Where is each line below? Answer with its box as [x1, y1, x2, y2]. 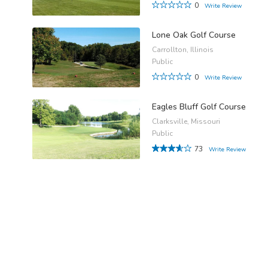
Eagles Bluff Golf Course [152, 101, 246, 113]
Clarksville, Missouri [152, 117, 220, 127]
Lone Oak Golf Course [152, 29, 236, 41]
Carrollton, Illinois [152, 45, 214, 55]
